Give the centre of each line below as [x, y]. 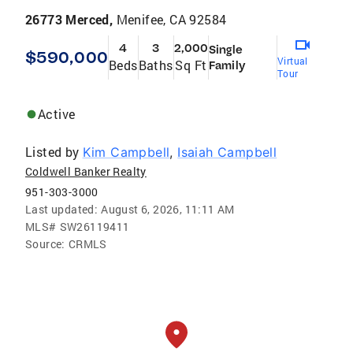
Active [57, 114]
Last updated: [62, 210]
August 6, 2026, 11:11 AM [168, 210]
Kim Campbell [126, 152]
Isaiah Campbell [227, 152]
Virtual [292, 61]
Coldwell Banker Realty [86, 172]
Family [227, 66]
